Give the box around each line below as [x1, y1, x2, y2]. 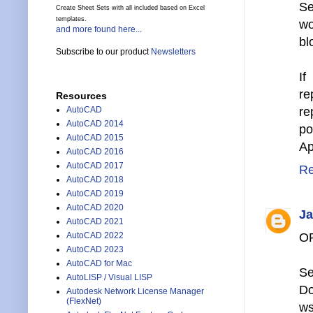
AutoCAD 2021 [66, 217, 124, 227]
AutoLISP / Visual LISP [66, 272, 152, 283]
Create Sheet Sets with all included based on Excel [56, 4, 205, 12]
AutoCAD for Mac [66, 259, 132, 269]
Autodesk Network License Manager [66, 286, 204, 297]
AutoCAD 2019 [66, 189, 124, 199]
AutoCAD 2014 [66, 119, 124, 129]
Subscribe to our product [56, 47, 151, 57]
